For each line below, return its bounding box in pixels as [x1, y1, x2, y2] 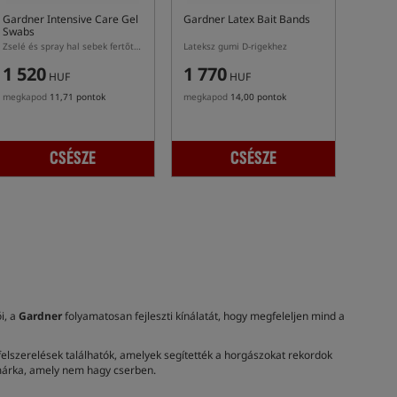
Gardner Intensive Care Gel [3, 12, 138, 27]
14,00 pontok [230, 90, 286, 103]
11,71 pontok [50, 90, 105, 103]
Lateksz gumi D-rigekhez [183, 40, 287, 52]
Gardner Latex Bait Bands [183, 12, 310, 27]
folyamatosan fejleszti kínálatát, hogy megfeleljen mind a [61, 308, 345, 323]
